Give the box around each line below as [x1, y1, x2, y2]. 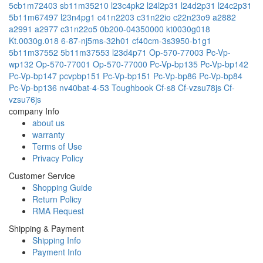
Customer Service [9, 169, 75, 181]
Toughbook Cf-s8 [112, 81, 178, 93]
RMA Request [32, 204, 84, 217]
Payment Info [32, 245, 82, 258]
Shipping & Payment [9, 222, 84, 234]
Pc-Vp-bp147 [9, 69, 59, 82]
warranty [32, 128, 65, 140]
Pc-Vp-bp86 [153, 69, 199, 82]
